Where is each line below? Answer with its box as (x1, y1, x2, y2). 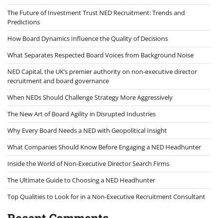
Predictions (7, 18, 40, 27)
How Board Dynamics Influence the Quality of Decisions (7, 34, 168, 43)
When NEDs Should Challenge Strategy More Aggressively (7, 93, 173, 102)
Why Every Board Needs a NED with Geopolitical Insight (7, 126, 167, 135)
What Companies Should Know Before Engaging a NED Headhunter (7, 143, 201, 152)
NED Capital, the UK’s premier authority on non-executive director (7, 67, 197, 76)
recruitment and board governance (7, 76, 109, 86)
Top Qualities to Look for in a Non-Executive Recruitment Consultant (7, 192, 205, 201)
